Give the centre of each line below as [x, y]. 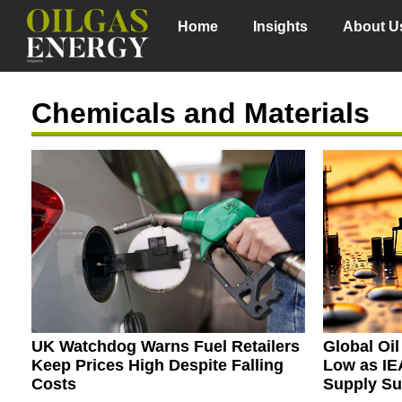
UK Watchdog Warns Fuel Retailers [166, 346]
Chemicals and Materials [201, 114]
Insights [281, 26]
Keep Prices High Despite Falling [157, 365]
